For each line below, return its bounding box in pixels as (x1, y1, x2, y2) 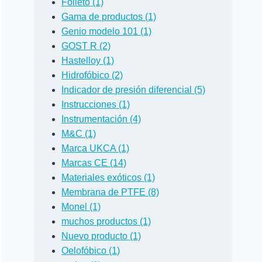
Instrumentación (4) (61, 113, 142, 124)
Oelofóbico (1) (61, 245, 120, 256)
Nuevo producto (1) (61, 230, 142, 241)
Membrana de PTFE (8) (61, 187, 160, 197)
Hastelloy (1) (61, 55, 115, 65)
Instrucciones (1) (61, 99, 130, 109)
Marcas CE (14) (61, 157, 127, 168)
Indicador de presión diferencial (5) (61, 84, 206, 95)
